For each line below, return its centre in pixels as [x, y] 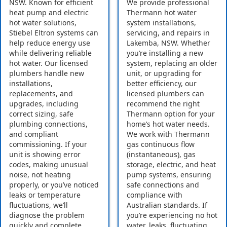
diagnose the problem [47, 215]
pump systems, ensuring [169, 175]
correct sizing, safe [41, 114]
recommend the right [163, 104]
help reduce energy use [50, 43]
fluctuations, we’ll [39, 205]
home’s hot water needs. [168, 124]
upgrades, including [44, 104]
